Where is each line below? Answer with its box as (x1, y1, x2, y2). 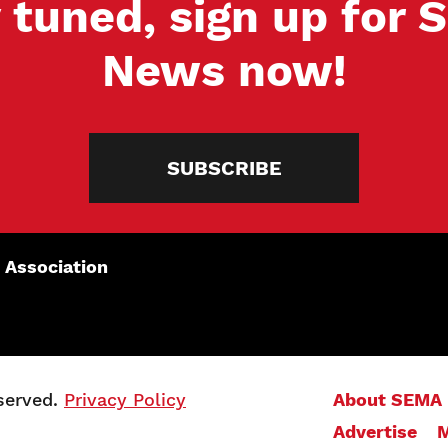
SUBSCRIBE (166, 156, 282, 180)
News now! (101, 44, 347, 97)
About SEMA (333, 389, 442, 410)
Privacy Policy (64, 389, 186, 410)
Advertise (333, 421, 417, 442)
